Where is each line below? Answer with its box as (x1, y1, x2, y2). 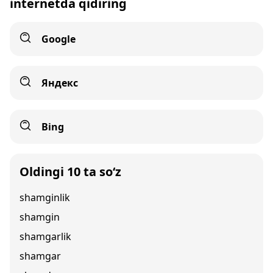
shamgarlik (19, 230, 71, 243)
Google (41, 32, 76, 46)
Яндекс (41, 76, 78, 90)
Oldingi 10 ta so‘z (19, 163, 121, 180)
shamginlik (19, 191, 70, 204)
